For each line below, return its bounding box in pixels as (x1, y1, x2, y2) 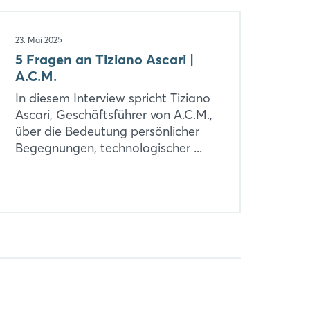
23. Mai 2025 (15, 34, 62, 45)
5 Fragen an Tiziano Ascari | (15, 50, 194, 68)
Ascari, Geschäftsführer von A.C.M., (15, 106, 212, 122)
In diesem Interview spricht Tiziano (15, 89, 210, 106)
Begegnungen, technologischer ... (15, 139, 202, 156)
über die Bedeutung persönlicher (15, 122, 199, 139)
